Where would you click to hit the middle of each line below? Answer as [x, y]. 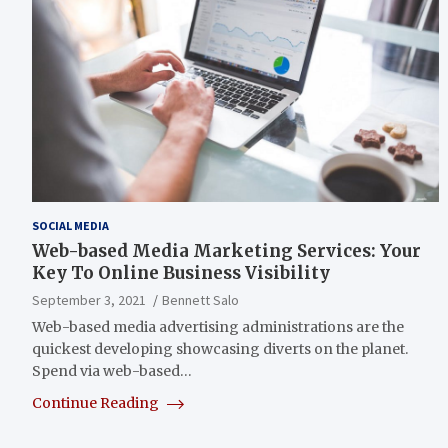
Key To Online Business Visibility [181, 272]
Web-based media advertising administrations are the [218, 326]
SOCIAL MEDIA [70, 225]
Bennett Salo [200, 299]
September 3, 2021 [89, 299]
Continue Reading [97, 402]
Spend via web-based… [112, 370]
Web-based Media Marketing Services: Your [226, 250]
